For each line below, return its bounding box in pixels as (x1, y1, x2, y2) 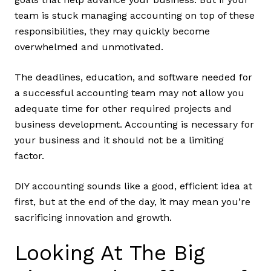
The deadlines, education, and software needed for (15, 71, 252, 83)
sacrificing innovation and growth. (15, 211, 175, 223)
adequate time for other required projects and (15, 102, 232, 114)
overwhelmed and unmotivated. (15, 41, 166, 53)
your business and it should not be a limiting (15, 134, 224, 146)
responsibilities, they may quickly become (15, 25, 210, 37)
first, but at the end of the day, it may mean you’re (15, 195, 250, 207)
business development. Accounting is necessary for (15, 118, 254, 130)
